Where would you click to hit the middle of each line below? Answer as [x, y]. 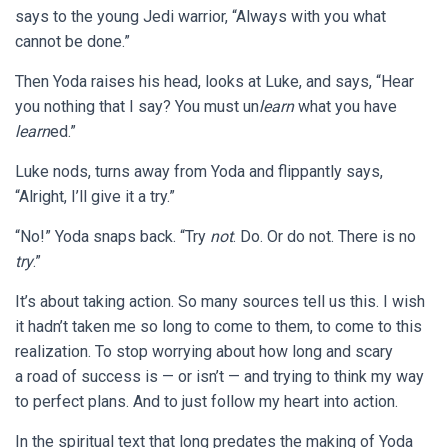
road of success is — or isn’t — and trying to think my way [225, 376]
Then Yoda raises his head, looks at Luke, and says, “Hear [214, 81]
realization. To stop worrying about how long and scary [204, 351]
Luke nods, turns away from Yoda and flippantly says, [199, 171]
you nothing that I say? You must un [137, 106]
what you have [345, 106]
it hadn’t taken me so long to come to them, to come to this [218, 326]
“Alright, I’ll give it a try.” [95, 196]
